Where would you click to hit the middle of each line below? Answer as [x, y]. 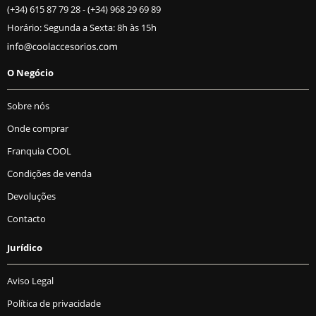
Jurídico [25, 248]
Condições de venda [49, 174]
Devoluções [31, 196]
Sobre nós [28, 106]
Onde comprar [38, 129]
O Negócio [30, 72]
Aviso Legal [30, 281]
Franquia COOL [39, 151]
